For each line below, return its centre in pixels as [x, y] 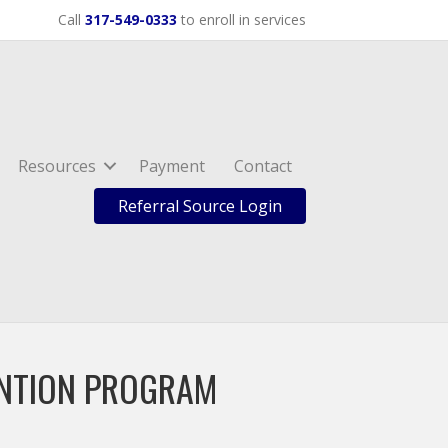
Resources [57, 166]
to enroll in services [241, 19]
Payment [172, 166]
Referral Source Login [200, 206]
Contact [263, 166]
